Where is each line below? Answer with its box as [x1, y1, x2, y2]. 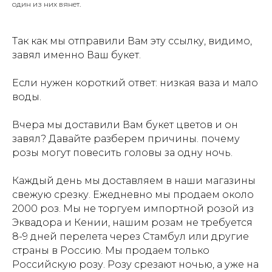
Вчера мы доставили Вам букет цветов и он [12, 119, 238, 131]
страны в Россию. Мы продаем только [12, 245, 209, 256]
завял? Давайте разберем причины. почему [12, 133, 240, 144]
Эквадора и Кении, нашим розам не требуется [12, 217, 253, 228]
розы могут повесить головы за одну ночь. [12, 147, 233, 158]
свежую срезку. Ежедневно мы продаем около [12, 189, 254, 200]
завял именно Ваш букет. [12, 49, 141, 61]
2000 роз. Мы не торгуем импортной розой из [12, 203, 254, 214]
